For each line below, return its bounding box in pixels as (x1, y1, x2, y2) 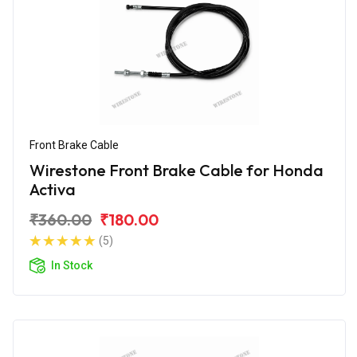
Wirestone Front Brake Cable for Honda (29, 159, 324, 180)
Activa (29, 178, 76, 199)
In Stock (51, 258, 92, 272)
